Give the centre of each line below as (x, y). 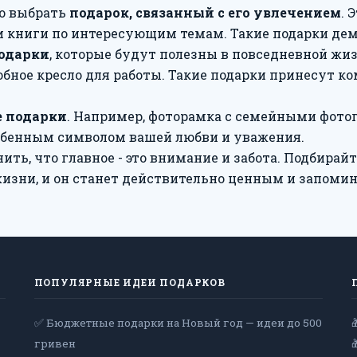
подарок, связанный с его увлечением (205, 12)
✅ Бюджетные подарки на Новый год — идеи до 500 (178, 323)
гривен (55, 343)
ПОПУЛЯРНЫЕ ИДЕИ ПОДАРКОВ (129, 282)
